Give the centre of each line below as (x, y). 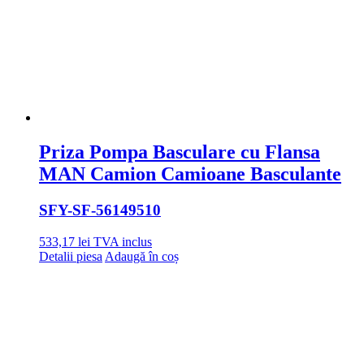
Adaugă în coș (142, 256)
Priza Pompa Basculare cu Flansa (180, 152)
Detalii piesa (71, 256)
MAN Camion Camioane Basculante (190, 174)
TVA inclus (123, 241)
